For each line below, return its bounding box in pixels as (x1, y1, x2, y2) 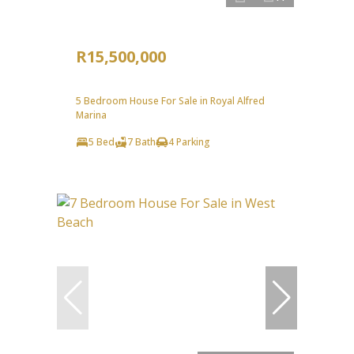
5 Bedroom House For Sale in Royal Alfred (76, 94, 265, 108)
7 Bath (127, 135, 156, 149)
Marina (76, 108, 107, 122)
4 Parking (168, 135, 210, 149)
